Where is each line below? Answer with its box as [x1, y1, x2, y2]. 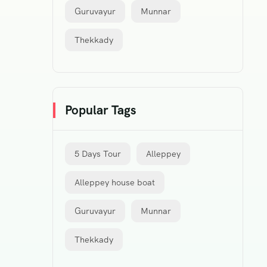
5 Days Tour [74, 148, 121, 159]
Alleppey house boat [74, 177, 155, 188]
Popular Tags [65, 102, 136, 118]
